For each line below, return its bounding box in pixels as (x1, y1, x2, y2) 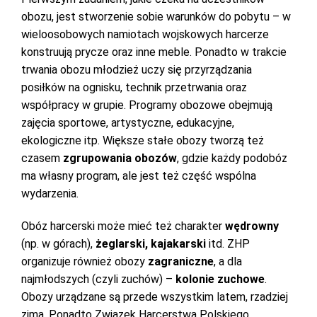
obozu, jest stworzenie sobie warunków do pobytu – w (21, 10, 291, 23)
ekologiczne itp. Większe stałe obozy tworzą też (21, 134, 264, 147)
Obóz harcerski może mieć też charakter (21, 219, 225, 233)
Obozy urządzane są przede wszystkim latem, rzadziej (21, 290, 288, 304)
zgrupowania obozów (63, 151, 177, 165)
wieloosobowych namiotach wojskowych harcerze (21, 28, 269, 41)
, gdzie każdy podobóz (177, 151, 287, 165)
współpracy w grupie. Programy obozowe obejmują (21, 98, 272, 112)
